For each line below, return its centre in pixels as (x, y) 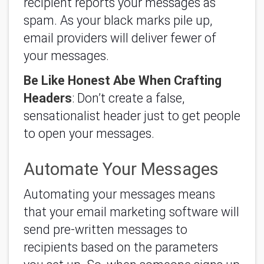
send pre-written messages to (105, 230)
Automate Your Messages (121, 169)
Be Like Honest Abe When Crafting (123, 80)
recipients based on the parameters (121, 247)
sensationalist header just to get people (132, 116)
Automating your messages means (119, 194)
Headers (48, 98)
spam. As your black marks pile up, (118, 20)
